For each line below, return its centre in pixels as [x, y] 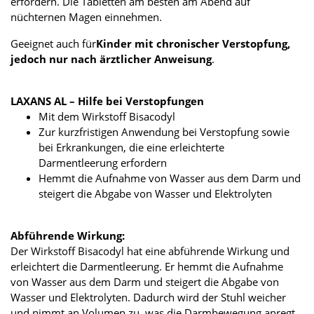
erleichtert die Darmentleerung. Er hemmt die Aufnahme [147, 266]
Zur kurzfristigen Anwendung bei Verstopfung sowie [164, 131]
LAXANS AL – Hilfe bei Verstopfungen [107, 101]
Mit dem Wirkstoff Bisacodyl [107, 116]
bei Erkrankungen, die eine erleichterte [131, 147]
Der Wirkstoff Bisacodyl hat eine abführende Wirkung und [150, 251]
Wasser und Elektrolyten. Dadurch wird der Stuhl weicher [148, 297]
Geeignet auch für [53, 43]
